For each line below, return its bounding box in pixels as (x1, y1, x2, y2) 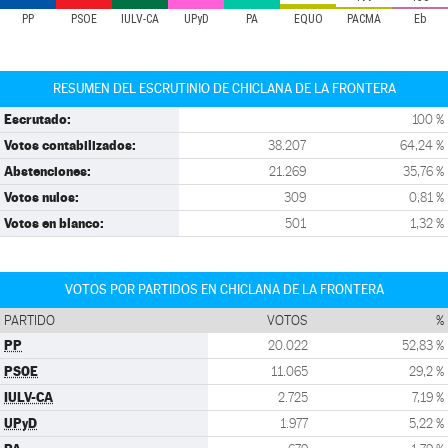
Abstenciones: (4, 163, 91, 179)
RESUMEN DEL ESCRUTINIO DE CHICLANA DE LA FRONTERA (52, 81, 396, 96)
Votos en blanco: (4, 215, 104, 231)
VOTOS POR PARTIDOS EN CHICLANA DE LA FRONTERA (64, 282, 384, 297)
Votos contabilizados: (4, 137, 136, 153)
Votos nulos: (4, 189, 79, 205)
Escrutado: (4, 111, 71, 127)
